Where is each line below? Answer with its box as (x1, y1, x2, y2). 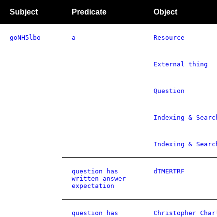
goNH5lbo (10, 34, 41, 41)
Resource (154, 34, 185, 41)
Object (154, 8, 177, 16)
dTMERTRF (154, 168, 185, 175)
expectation (72, 182, 114, 189)
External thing (154, 61, 208, 68)
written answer (72, 175, 126, 182)
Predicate (72, 8, 107, 16)
